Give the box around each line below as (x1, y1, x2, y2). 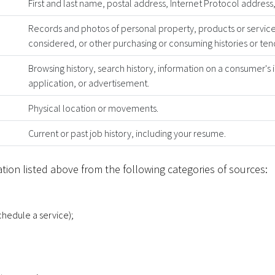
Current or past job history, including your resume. (28, 126, 226, 139)
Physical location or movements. (28, 101, 158, 114)
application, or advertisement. (28, 76, 149, 89)
